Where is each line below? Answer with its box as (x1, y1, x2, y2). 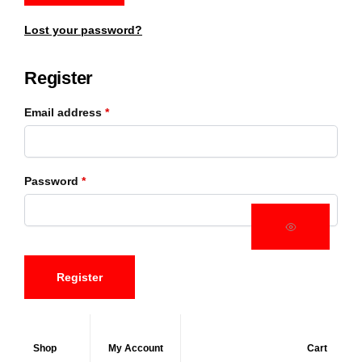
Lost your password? (24, 23, 142, 36)
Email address (24, 105, 105, 119)
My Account (107, 343, 163, 354)
